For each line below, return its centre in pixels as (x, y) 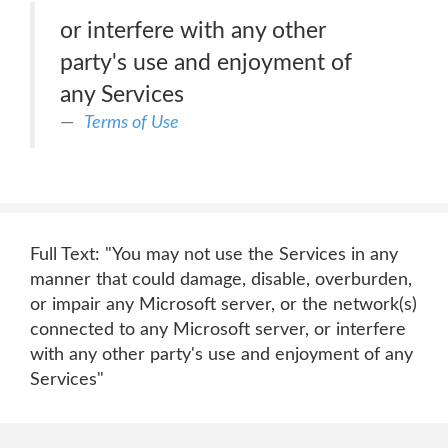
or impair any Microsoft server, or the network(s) (223, 305)
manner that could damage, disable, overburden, (221, 280)
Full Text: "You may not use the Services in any (214, 255)
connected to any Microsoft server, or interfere (218, 330)
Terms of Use (131, 122)
